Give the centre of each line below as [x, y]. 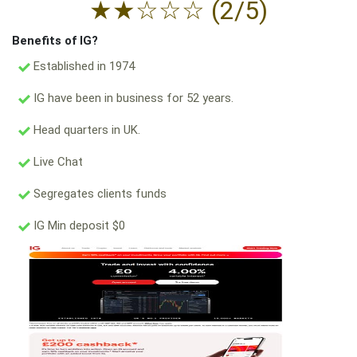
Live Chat [57, 162]
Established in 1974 [82, 66]
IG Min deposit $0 [78, 226]
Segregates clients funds [98, 194]
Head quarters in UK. [85, 130]
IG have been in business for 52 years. [132, 98]
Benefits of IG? [55, 41]
